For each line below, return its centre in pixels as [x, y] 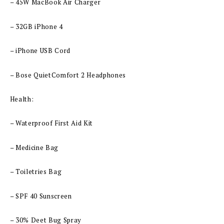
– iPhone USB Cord [40, 51]
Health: [22, 99]
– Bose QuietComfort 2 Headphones [68, 75]
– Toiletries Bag [36, 172]
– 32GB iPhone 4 [36, 26]
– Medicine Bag [34, 147]
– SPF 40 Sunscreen [41, 196]
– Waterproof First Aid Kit [51, 123]
